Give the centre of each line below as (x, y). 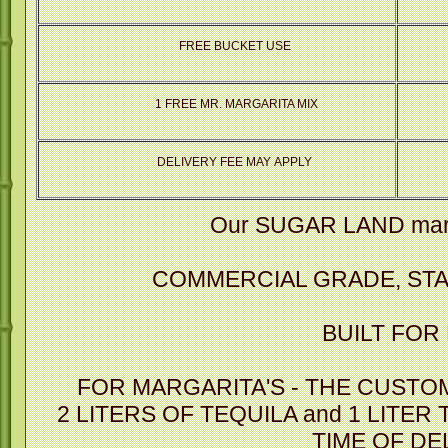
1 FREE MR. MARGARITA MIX (234, 103)
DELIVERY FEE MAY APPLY (234, 161)
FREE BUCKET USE (234, 45)
